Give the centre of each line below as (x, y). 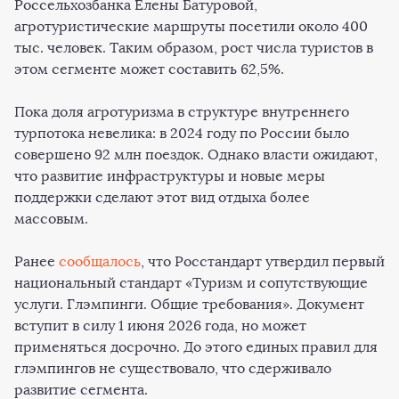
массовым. (51, 219)
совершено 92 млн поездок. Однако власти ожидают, (196, 155)
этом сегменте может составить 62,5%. (149, 69)
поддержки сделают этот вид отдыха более (162, 197)
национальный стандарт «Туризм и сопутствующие (191, 283)
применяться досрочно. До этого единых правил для (196, 347)
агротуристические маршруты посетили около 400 (191, 26)
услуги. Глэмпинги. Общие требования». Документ (189, 304)
